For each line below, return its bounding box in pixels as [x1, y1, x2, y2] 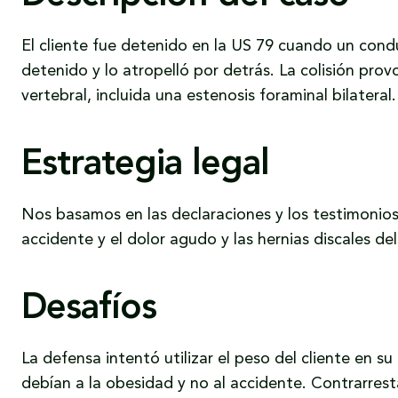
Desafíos [21, 291, 156, 327]
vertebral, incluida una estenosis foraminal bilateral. [21, 88, 396, 104]
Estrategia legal [21, 147, 269, 183]
